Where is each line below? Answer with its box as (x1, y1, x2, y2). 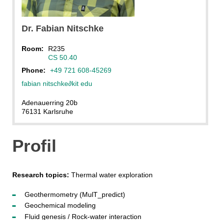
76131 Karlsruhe (21, 107, 73, 115)
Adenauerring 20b (21, 98, 78, 107)
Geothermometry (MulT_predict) (24, 190, 125, 198)
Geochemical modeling (24, 201, 96, 210)
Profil (12, 136, 56, 155)
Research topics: (12, 170, 71, 179)
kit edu (71, 79, 92, 87)
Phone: (21, 66, 48, 75)
